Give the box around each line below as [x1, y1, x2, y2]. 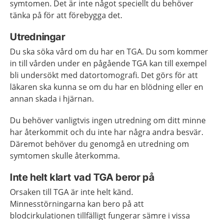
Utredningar [10, 31, 65, 43]
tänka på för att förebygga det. [10, 10, 122, 21]
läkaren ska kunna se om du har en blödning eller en [10, 82, 203, 92]
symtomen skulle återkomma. [10, 150, 120, 161]
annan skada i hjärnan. [10, 93, 94, 104]
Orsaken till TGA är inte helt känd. [10, 187, 133, 197]
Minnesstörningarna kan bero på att [10, 198, 144, 209]
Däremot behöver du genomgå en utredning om [10, 138, 189, 149]
